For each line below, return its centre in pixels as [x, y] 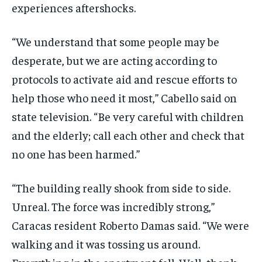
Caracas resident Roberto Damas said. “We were [130, 225]
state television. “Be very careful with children [128, 116]
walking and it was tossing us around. [106, 244]
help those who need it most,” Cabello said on [124, 98]
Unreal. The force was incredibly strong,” [113, 206]
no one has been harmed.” [76, 154]
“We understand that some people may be [116, 42]
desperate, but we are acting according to [114, 60]
